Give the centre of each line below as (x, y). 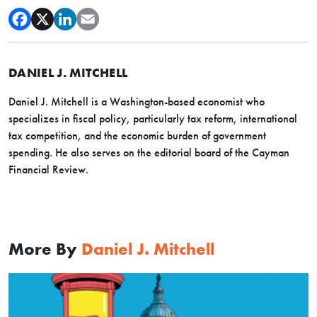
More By (45, 248)
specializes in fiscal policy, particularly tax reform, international (153, 118)
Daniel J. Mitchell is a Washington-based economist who (137, 101)
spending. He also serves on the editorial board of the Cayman (149, 152)
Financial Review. (50, 169)
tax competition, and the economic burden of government (137, 135)
